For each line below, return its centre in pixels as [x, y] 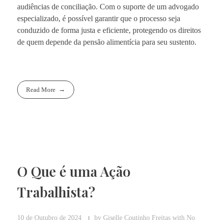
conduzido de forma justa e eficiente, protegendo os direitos [109, 30]
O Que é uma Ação [74, 171]
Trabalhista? [56, 192]
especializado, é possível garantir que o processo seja [99, 19]
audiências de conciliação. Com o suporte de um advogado [108, 7]
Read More [41, 90]
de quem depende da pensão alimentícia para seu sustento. [107, 42]
